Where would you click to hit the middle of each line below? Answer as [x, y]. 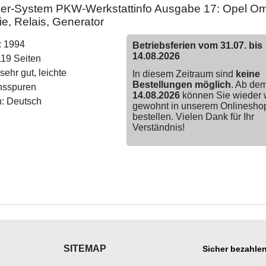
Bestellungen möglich [181, 85]
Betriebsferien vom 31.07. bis [197, 45]
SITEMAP [85, 248]
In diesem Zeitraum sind [184, 74]
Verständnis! [158, 127]
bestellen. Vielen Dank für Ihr [193, 117]
